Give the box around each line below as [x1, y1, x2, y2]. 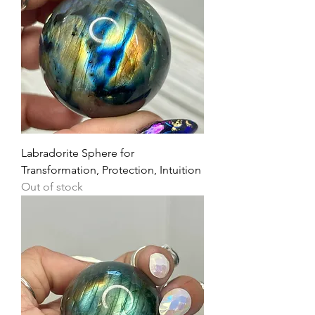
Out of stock [21, 180, 83, 194]
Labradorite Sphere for [21, 146, 134, 160]
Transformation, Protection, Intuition [21, 163, 201, 177]
